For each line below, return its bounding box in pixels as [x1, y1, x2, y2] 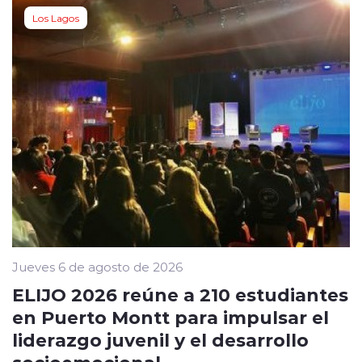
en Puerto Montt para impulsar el [12, 305, 329, 330]
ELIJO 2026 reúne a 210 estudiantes [12, 282, 348, 307]
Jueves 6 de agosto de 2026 [12, 259, 183, 276]
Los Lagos [32, 11, 79, 24]
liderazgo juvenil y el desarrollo [12, 327, 309, 352]
